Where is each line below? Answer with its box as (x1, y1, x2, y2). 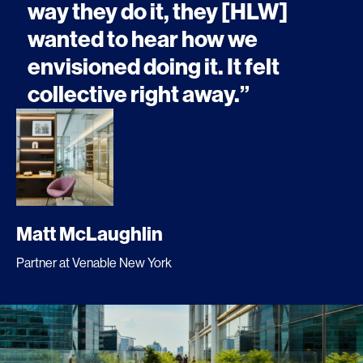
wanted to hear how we (28, 25, 258, 53)
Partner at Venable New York (16, 254, 172, 271)
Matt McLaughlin (16, 222, 163, 246)
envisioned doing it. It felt (28, 53, 280, 80)
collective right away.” (28, 80, 250, 108)
